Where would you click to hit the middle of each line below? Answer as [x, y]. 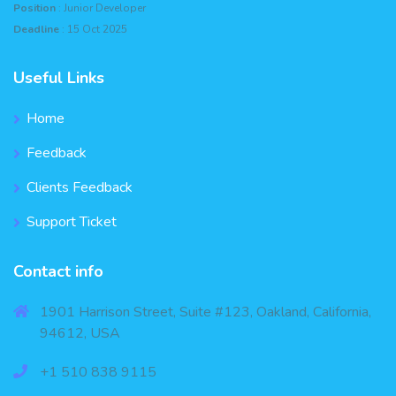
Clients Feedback [80, 187]
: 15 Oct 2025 [93, 29]
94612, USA [80, 333]
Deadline [36, 29]
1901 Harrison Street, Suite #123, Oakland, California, [206, 312]
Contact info [58, 271]
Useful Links [59, 77]
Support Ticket [72, 221]
